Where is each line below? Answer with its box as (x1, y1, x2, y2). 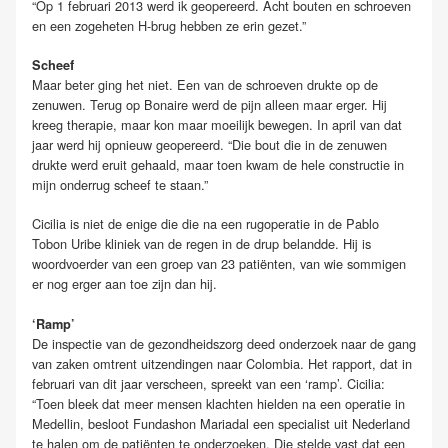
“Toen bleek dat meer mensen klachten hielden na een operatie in (32, 393, 405, 413)
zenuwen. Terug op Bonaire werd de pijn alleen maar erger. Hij (32, 95, 387, 115)
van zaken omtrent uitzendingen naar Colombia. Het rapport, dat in (32, 353, 412, 373)
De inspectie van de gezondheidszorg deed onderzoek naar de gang (32, 333, 416, 353)
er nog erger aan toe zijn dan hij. (32, 274, 217, 294)
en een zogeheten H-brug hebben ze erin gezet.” (32, 16, 306, 35)
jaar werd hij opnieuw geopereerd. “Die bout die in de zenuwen (32, 135, 387, 155)
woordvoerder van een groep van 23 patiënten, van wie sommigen (32, 254, 406, 274)
